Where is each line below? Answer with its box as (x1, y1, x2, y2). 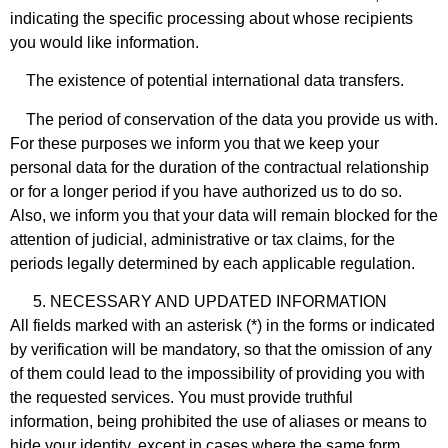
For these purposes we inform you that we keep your (10, 134, 379, 152)
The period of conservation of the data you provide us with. (10, 110, 438, 128)
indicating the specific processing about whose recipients (10, 10, 413, 28)
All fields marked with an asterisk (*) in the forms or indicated (10, 317, 435, 335)
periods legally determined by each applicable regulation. (10, 254, 415, 272)
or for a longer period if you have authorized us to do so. (10, 182, 402, 200)
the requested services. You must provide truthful (10, 389, 353, 407)
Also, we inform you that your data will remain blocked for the (10, 206, 438, 224)
